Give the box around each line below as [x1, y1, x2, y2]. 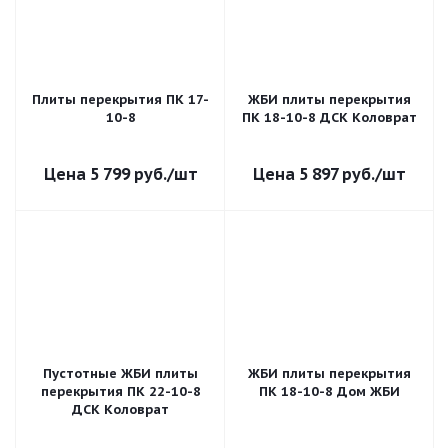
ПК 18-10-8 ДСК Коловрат [242, 109, 417, 126]
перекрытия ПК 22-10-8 [40, 383, 201, 400]
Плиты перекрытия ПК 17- [32, 91, 209, 108]
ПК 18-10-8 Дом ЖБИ [259, 383, 400, 400]
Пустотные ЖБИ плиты [43, 365, 198, 382]
